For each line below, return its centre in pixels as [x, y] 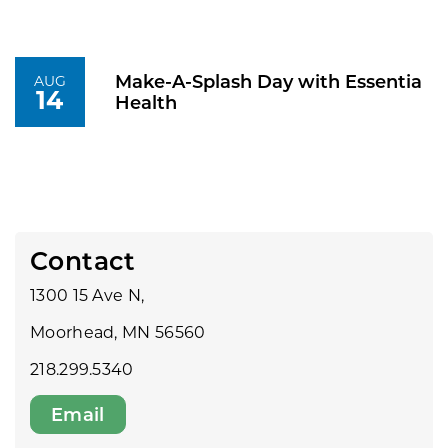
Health [146, 102]
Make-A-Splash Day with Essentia [268, 81]
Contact [83, 260]
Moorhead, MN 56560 [118, 332]
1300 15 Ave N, [87, 295]
